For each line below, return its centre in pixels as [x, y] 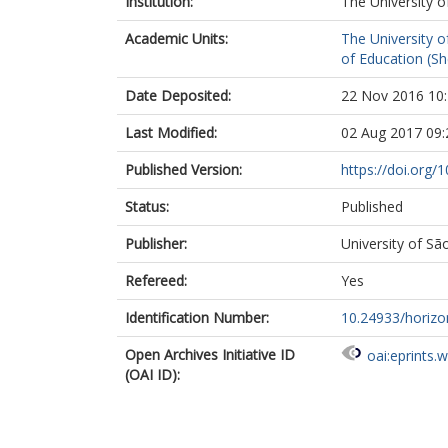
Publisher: [156, 243]
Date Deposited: [178, 95]
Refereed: [156, 280]
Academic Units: [176, 38]
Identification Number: [197, 317]
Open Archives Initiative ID [210, 354]
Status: [147, 206]
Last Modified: [171, 132]
